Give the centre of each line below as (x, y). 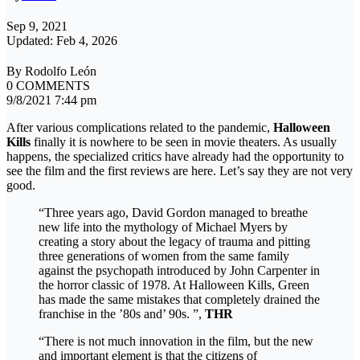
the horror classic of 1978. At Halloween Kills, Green (174, 285)
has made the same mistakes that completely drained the (179, 300)
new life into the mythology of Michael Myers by (163, 227)
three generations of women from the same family (164, 256)
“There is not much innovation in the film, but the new (176, 342)
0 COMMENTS (48, 86)
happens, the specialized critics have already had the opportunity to (175, 157)
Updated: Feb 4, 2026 (62, 41)
